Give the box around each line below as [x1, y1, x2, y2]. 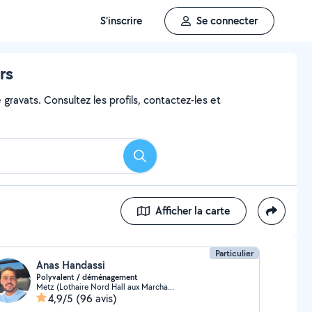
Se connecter [196, 13, 258, 28]
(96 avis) [75, 291, 117, 306]
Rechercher [139, 153, 192, 168]
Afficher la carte [155, 203, 230, 218]
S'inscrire [100, 13, 142, 28]
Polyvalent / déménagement [36, 272, 138, 283]
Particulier [215, 247, 254, 259]
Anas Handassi [36, 258, 105, 272]
